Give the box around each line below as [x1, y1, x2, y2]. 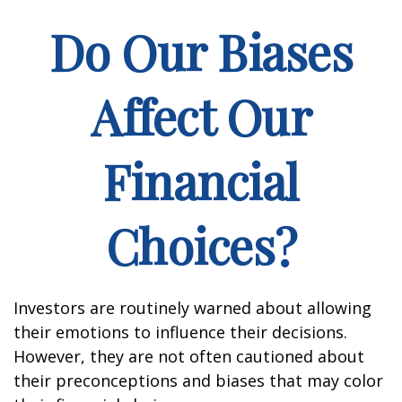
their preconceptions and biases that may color [13, 370, 383, 391]
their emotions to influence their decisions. [13, 321, 347, 343]
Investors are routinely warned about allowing [13, 297, 371, 319]
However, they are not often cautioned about [13, 345, 364, 367]
